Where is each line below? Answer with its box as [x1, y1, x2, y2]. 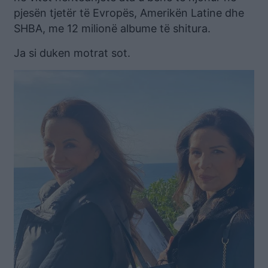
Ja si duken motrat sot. [14, 46, 130, 59]
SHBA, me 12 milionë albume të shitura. [14, 22, 211, 35]
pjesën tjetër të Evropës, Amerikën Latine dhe [14, 6, 244, 19]
